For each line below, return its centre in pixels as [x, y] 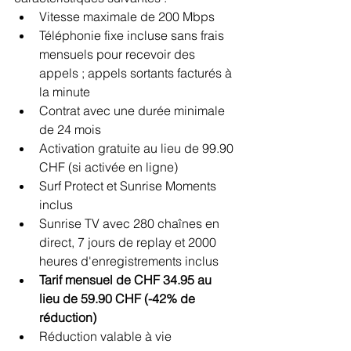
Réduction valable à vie [105, 336]
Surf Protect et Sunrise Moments [129, 185]
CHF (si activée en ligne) [109, 166]
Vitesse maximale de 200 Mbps [127, 16]
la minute [65, 91]
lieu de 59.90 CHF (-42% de [119, 298]
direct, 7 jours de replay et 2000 [129, 242]
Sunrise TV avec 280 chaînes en [131, 223]
